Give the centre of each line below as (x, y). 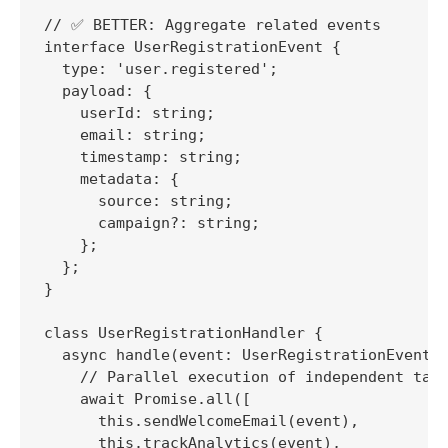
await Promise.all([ (147, 399)
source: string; (138, 201)
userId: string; (129, 113)
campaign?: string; (152, 223)
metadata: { (111, 179)
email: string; (125, 135)
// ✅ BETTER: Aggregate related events (212, 25)
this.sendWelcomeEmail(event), (201, 421)
